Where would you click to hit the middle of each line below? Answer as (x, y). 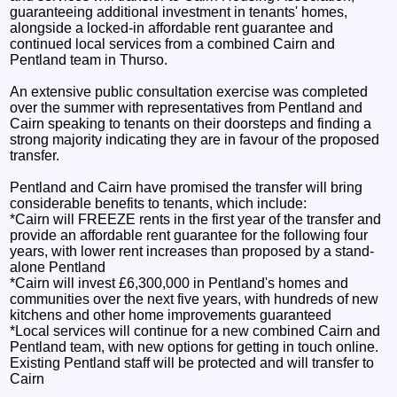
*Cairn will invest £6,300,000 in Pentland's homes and (179, 283)
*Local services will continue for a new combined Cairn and (195, 331)
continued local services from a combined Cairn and (173, 43)
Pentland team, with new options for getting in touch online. (195, 346)
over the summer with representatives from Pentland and (187, 107)
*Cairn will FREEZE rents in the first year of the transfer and (196, 219)
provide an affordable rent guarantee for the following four (189, 235)
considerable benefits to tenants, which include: (159, 203)
